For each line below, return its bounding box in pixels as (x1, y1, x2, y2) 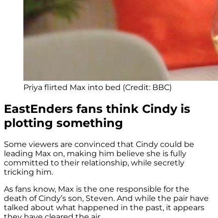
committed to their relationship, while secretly (4, 158, 184, 167)
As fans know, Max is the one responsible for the (4, 184, 189, 194)
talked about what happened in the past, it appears (4, 202, 204, 212)
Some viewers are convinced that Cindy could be (4, 139, 194, 149)
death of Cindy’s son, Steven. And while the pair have (4, 193, 209, 203)
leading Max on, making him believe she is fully (4, 148, 186, 158)
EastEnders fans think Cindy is (4, 101, 190, 116)
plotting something (4, 115, 123, 130)
